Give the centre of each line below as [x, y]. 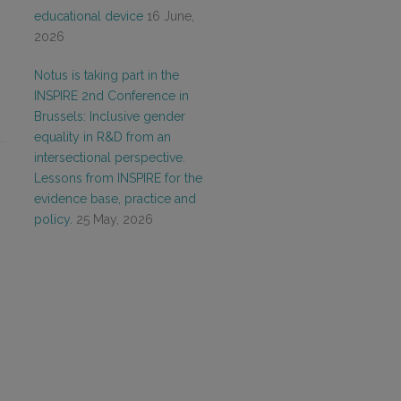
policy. [53, 219]
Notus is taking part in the [107, 75]
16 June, [171, 16]
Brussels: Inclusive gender [110, 116]
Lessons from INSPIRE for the [118, 178]
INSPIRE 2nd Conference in [111, 96]
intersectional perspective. [110, 158]
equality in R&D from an [102, 137]
